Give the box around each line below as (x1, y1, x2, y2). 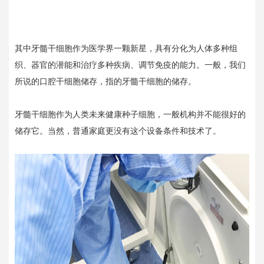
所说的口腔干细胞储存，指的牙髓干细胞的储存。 (15, 77, 196, 86)
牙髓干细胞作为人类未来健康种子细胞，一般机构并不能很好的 (15, 110, 246, 119)
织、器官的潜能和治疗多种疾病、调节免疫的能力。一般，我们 (15, 60, 246, 70)
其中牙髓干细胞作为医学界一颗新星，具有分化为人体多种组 (15, 44, 237, 53)
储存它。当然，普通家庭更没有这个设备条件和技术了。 (15, 126, 221, 136)
